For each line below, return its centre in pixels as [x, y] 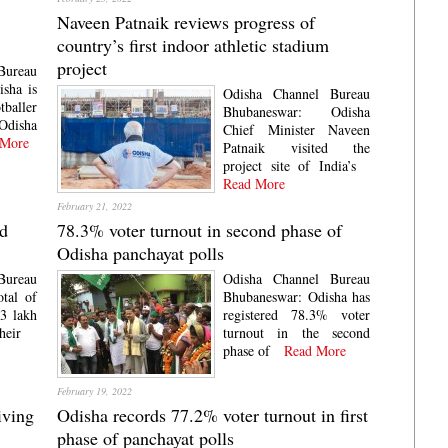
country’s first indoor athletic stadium [193, 45]
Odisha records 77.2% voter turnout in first [213, 415]
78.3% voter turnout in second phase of [200, 230]
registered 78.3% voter [296, 314]
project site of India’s [289, 165]
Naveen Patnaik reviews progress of [186, 22]
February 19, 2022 [95, 391]
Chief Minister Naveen [296, 129]
